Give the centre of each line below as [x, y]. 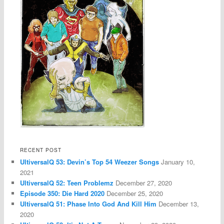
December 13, [179, 203]
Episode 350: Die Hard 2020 [62, 193]
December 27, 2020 [144, 182]
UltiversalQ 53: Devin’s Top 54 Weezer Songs [90, 161]
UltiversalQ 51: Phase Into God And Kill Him [88, 203]
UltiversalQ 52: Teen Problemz [67, 182]
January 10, [178, 161]
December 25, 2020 [135, 193]
